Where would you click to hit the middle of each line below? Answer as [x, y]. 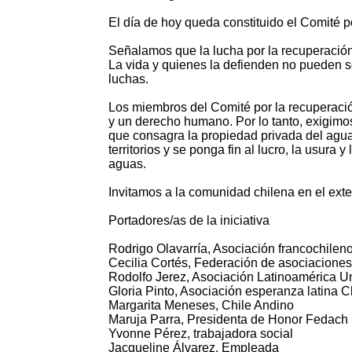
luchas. [128, 79]
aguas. [127, 164]
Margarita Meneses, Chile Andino [201, 306]
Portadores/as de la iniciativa [189, 221]
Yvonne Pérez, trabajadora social [201, 334]
